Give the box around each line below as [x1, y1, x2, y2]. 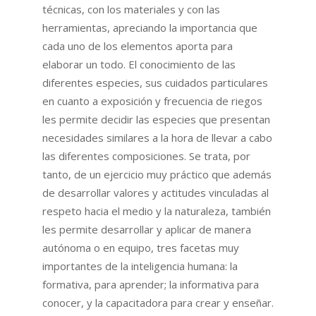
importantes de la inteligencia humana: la [42, 258, 238, 273]
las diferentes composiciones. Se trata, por [42, 148, 250, 163]
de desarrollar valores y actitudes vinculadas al [42, 185, 269, 200]
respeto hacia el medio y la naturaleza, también [42, 203, 271, 218]
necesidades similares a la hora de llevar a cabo [42, 130, 272, 145]
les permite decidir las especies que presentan [42, 111, 270, 126]
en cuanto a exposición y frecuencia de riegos [42, 93, 262, 108]
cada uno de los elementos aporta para [42, 38, 233, 53]
